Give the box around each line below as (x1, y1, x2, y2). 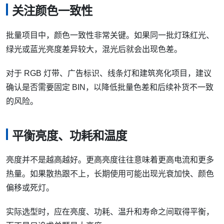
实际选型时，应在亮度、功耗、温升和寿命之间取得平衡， (6, 207, 214, 216)
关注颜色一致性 (12, 4, 92, 18)
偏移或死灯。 (6, 183, 54, 192)
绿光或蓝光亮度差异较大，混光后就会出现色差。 (6, 44, 182, 53)
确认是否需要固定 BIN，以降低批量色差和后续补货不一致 (6, 82, 213, 91)
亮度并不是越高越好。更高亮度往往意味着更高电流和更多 (6, 155, 214, 164)
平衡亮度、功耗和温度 (12, 129, 127, 143)
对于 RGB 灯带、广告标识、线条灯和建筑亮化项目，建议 (6, 68, 211, 77)
